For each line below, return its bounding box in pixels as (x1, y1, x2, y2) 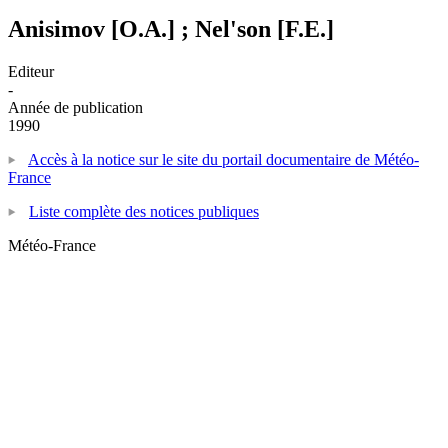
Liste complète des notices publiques (29, 202, 259, 220)
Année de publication (8, 98, 143, 116)
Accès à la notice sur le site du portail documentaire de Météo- (28, 150, 419, 168)
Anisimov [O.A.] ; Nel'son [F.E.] (8, 15, 334, 42)
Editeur (8, 62, 54, 80)
